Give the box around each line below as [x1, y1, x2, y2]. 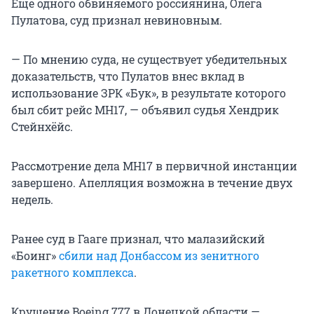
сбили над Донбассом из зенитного [59, 248, 259, 264]
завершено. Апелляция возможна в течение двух [11, 175, 292, 191]
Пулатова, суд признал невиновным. [11, 13, 222, 28]
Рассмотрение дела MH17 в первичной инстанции [11, 158, 297, 174]
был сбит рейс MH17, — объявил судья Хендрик [11, 102, 279, 118]
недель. [11, 192, 53, 207]
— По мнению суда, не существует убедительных [11, 52, 287, 67]
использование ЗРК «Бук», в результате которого [11, 86, 286, 101]
